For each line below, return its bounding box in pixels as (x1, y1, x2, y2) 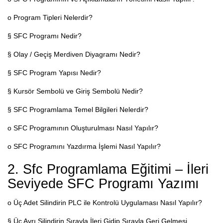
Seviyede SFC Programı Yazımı (7, 176, 199, 191)
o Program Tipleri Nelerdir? (7, 13, 93, 21)
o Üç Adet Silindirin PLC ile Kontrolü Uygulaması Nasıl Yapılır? (7, 198, 202, 207)
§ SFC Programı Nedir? (7, 31, 82, 40)
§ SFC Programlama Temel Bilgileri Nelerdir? (7, 105, 148, 113)
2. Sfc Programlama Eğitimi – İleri (7, 161, 209, 177)
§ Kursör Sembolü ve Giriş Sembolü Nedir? (7, 87, 143, 95)
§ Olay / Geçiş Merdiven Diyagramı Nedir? (7, 50, 140, 58)
